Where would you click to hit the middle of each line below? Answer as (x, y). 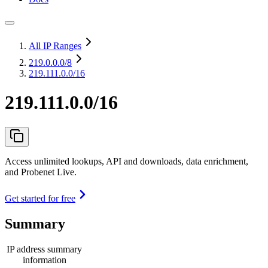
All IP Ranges (55, 46)
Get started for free (40, 198)
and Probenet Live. (41, 172)
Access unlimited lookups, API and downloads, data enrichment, (127, 161)
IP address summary (44, 249)
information (44, 260)
